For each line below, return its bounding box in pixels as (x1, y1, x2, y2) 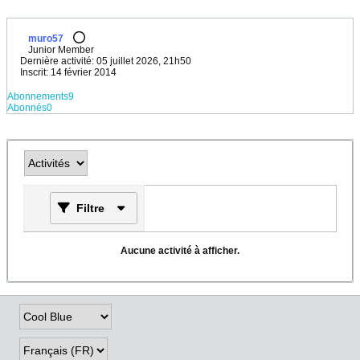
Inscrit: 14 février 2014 (20, 67, 117, 78)
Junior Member (28, 44, 94, 55)
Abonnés (7, 102, 47, 113)
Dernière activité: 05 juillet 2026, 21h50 (20, 55, 191, 67)
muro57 (28, 33, 63, 44)
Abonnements (7, 91, 68, 102)
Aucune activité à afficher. (121, 245, 239, 257)
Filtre (76, 202, 105, 215)
